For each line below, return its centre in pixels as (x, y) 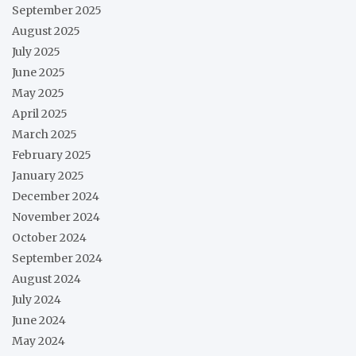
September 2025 (57, 10)
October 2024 (49, 237)
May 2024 (39, 341)
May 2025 (38, 93)
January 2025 (48, 175)
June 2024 (39, 320)
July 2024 (37, 299)
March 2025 (44, 134)
